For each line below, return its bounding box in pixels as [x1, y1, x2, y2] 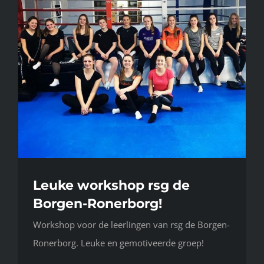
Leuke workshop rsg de [33, 177, 190, 194]
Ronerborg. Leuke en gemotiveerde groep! [33, 237, 204, 249]
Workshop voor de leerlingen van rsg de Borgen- [33, 219, 230, 231]
